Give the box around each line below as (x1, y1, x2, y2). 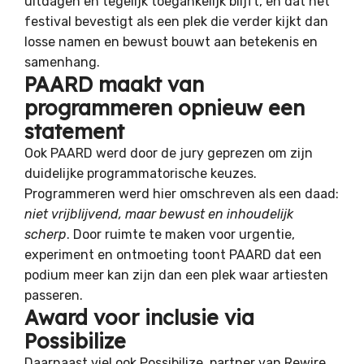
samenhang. (24, 54, 100, 71)
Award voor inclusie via (24, 305, 254, 331)
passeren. (24, 288, 86, 304)
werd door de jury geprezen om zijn (93, 145, 313, 162)
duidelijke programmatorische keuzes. (24, 166, 257, 182)
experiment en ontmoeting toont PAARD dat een (24, 247, 322, 263)
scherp (24, 227, 67, 243)
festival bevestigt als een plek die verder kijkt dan (24, 14, 328, 30)
